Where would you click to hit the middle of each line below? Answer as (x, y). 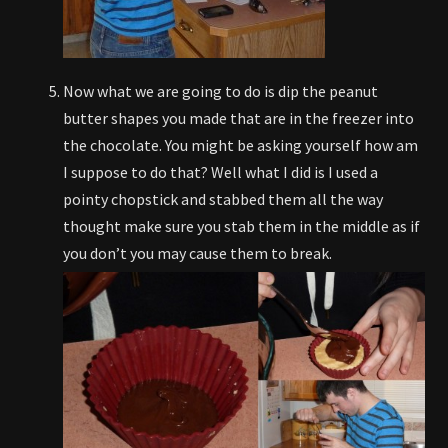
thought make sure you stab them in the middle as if (241, 225)
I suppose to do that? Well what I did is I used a (220, 171)
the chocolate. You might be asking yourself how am (240, 144)
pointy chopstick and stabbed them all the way (223, 198)
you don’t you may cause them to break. (197, 252)
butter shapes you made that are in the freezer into (238, 117)
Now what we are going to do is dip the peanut (220, 90)
